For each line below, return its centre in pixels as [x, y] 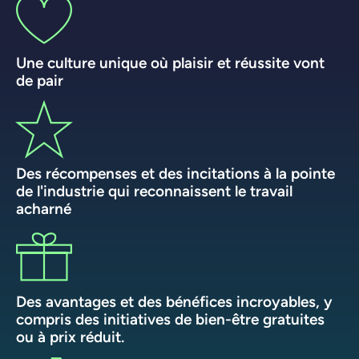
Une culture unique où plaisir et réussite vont [170, 62]
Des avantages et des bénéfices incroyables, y [174, 301]
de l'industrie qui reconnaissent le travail [154, 190]
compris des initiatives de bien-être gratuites [170, 319]
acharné [44, 208]
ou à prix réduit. [70, 336]
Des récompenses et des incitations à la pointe [175, 173]
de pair [40, 80]
